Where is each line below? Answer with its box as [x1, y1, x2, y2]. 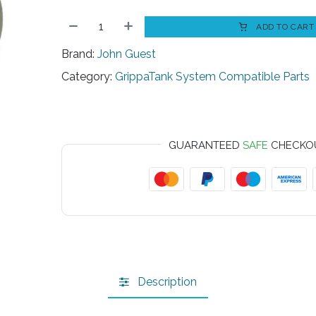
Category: [61, 70, 113, 84]
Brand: [61, 47, 95, 61]
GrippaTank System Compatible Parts [115, 70, 310, 84]
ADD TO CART [253, 22, 315, 32]
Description [138, 274, 197, 288]
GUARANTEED [169, 139, 243, 152]
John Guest [97, 47, 157, 61]
